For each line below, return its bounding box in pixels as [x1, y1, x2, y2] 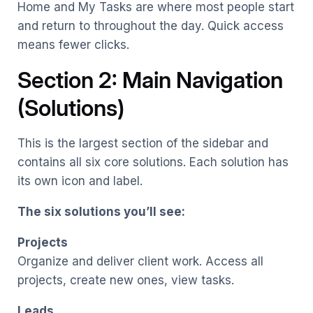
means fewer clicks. [17, 37, 129, 52]
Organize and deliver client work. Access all [17, 254, 263, 268]
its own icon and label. [17, 173, 143, 188]
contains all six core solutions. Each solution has [17, 154, 289, 169]
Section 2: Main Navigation [17, 66, 283, 94]
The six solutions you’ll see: [17, 204, 185, 219]
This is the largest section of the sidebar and [17, 136, 268, 150]
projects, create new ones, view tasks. [17, 272, 234, 287]
